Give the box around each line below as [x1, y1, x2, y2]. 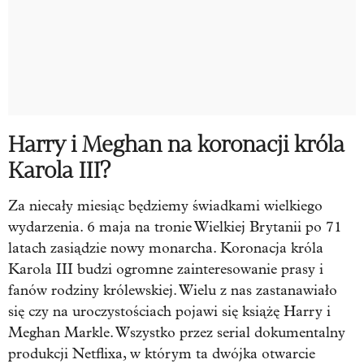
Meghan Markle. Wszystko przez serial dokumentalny [8, 324, 345, 342]
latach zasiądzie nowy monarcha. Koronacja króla [8, 240, 323, 258]
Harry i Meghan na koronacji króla [8, 130, 344, 159]
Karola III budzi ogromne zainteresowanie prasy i [8, 261, 323, 279]
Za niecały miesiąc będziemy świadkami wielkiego [8, 197, 323, 215]
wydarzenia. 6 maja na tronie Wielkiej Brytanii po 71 [8, 219, 342, 236]
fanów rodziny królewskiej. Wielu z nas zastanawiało [8, 282, 337, 300]
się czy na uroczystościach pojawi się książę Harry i [8, 303, 331, 321]
